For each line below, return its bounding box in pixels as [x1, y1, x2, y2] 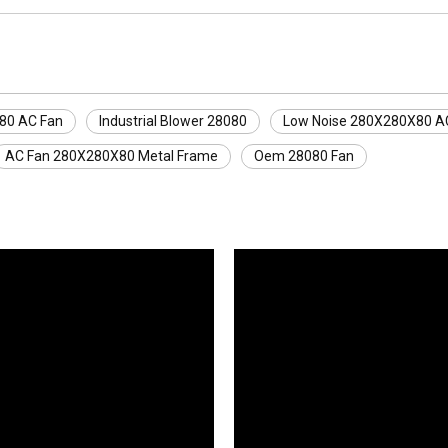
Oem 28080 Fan [254, 148, 354, 164]
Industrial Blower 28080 [99, 113, 247, 129]
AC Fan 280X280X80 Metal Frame [5, 148, 218, 164]
